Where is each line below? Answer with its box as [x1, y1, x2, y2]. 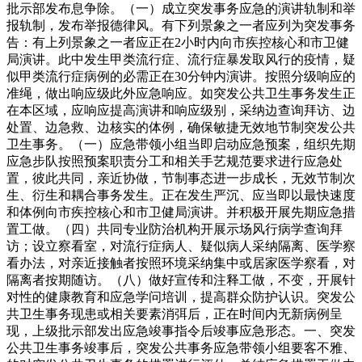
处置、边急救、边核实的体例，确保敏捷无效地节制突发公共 [6, 120, 356, 134]
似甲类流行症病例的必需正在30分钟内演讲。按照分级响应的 [6, 69, 356, 83]
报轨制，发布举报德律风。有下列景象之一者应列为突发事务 [6, 19, 356, 32]
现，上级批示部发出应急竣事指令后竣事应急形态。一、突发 [6, 324, 356, 338]
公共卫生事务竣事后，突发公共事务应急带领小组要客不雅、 [6, 341, 356, 355]
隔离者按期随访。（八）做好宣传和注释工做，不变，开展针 [6, 273, 356, 287]
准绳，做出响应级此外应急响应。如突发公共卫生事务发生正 [6, 86, 356, 100]
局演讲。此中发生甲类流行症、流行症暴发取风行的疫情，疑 [6, 53, 356, 66]
